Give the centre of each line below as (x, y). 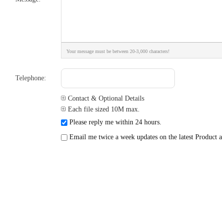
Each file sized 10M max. (103, 109)
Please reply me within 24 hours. (115, 122)
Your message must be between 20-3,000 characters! (118, 51)
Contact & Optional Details (105, 98)
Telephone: (31, 78)
